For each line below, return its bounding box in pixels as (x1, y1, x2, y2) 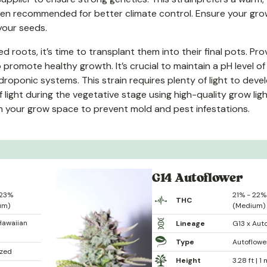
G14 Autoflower (151, 167, 243, 187)
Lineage (175, 218, 205, 228)
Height (175, 255, 201, 265)
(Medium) (232, 200, 265, 210)
